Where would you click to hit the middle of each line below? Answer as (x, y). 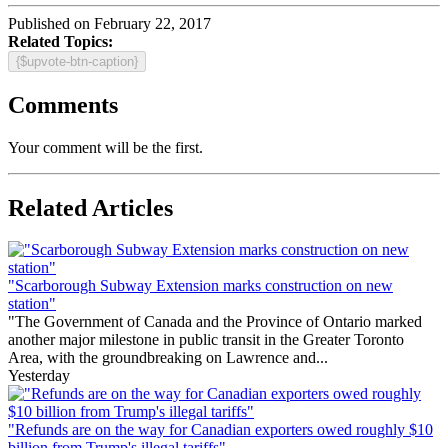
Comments (63, 104)
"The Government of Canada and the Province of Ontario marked (215, 322)
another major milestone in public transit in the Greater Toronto (206, 340)
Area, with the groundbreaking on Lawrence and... (168, 358)
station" (32, 304)
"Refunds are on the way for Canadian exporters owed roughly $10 (220, 430)
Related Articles (90, 207)
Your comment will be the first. (105, 147)
